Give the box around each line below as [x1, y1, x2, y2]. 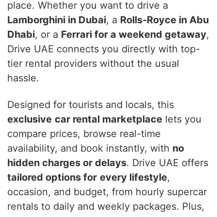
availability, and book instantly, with [7, 142, 172, 155]
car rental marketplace [55, 113, 162, 125]
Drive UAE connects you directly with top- [7, 43, 200, 55]
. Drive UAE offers [126, 157, 208, 169]
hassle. [7, 72, 39, 84]
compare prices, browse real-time [7, 128, 161, 140]
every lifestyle [100, 171, 167, 184]
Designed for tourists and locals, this [7, 99, 174, 111]
